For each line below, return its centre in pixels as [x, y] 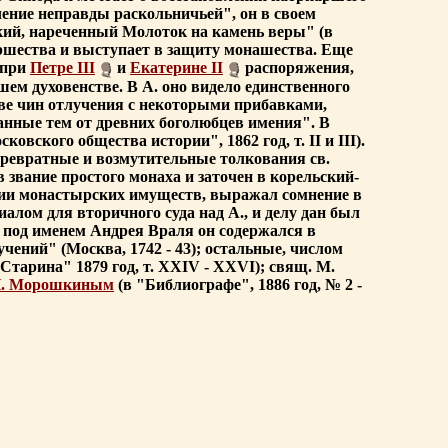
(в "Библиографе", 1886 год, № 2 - [238, 285]
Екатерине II [176, 68]
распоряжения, [297, 68]
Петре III [62, 68]
